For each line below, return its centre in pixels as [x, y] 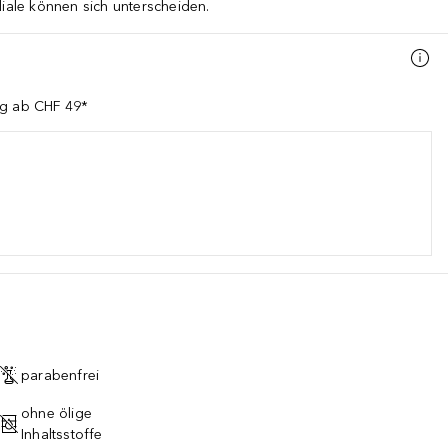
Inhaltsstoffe [62, 434]
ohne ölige [56, 413]
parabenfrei [60, 375]
